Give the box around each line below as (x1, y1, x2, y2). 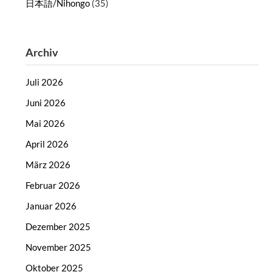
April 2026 (25, 138, 69, 150)
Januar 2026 (25, 200, 77, 212)
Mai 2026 (25, 118, 66, 129)
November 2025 (25, 242, 92, 253)
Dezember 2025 (25, 221, 91, 233)
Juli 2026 (25, 76, 64, 88)
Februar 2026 (25, 180, 81, 191)
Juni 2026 (25, 97, 66, 109)
